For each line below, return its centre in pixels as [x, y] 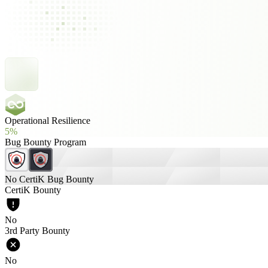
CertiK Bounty [33, 190]
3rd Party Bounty [37, 231]
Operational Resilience [48, 121]
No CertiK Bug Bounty [49, 179]
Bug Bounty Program [45, 142]
